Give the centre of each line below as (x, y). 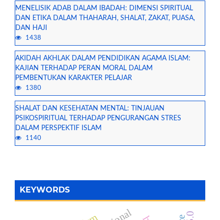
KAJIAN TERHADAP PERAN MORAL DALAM (84, 69)
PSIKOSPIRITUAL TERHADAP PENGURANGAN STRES (98, 118)
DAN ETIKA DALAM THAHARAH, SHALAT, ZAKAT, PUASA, (105, 18)
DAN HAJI (31, 28)
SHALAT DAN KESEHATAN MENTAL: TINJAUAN (90, 108)
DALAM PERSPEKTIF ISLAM (58, 128)
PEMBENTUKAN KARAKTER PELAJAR (74, 78)
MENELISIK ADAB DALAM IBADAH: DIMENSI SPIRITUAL (104, 9)
